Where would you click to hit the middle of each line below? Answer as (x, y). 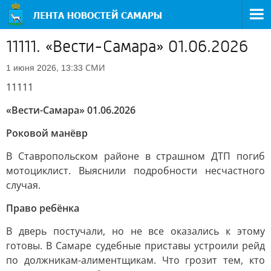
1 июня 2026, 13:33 (44, 68)
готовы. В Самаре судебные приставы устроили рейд (135, 246)
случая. (23, 185)
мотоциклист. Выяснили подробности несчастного (135, 171)
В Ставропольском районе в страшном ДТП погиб (135, 156)
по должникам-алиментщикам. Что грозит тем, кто (135, 260)
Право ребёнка (43, 208)
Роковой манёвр (47, 133)
